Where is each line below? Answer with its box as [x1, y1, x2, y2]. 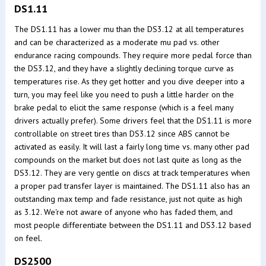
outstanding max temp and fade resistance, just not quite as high [14, 193, 242, 204]
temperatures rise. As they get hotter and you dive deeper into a [14, 75, 245, 87]
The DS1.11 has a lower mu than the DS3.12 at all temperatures [14, 23, 244, 34]
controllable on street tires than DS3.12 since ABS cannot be [14, 128, 230, 139]
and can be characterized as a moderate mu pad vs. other [14, 36, 220, 47]
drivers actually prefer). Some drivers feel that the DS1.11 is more [14, 115, 252, 126]
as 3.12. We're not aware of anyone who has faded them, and [14, 206, 233, 217]
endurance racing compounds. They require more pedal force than [14, 49, 252, 61]
